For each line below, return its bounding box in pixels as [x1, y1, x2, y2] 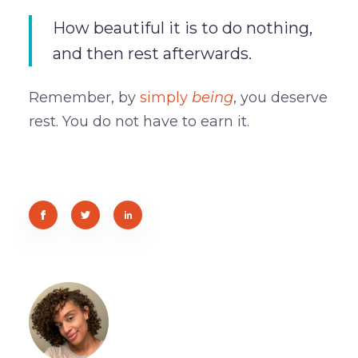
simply [139, 88, 192, 106]
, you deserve [233, 88, 328, 106]
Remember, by [28, 88, 140, 106]
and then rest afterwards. [52, 43, 252, 63]
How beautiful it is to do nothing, [52, 18, 312, 38]
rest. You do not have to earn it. [28, 112, 249, 130]
